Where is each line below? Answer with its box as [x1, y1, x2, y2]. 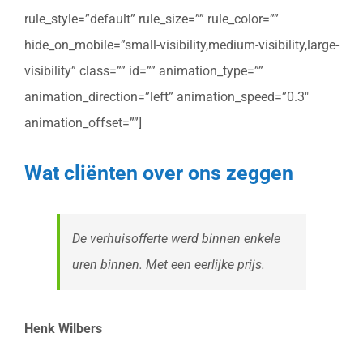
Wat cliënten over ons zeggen [24, 160, 293, 185]
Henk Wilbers [24, 320, 102, 336]
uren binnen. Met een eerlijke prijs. [72, 256, 265, 272]
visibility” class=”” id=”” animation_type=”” [24, 63, 263, 79]
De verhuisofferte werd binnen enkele [72, 230, 280, 246]
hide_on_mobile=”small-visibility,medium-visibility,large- [24, 37, 339, 53]
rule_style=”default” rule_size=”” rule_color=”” [24, 11, 279, 28]
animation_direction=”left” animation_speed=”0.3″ [24, 89, 309, 105]
